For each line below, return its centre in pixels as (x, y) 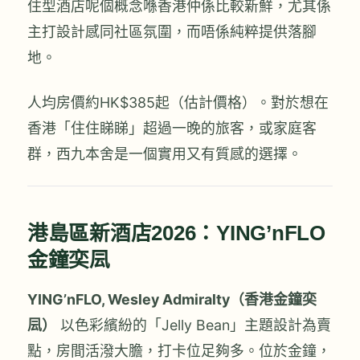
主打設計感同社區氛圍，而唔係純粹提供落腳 (172, 32)
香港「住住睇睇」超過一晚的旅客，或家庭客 (172, 128)
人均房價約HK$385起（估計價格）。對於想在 (178, 102)
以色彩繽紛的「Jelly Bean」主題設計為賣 (194, 325)
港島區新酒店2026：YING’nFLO (176, 233)
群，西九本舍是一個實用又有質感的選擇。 (165, 153)
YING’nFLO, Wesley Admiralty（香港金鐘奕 (172, 300)
